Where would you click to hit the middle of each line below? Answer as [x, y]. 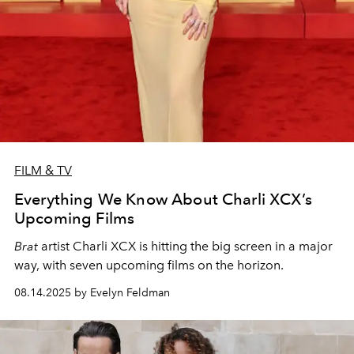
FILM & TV [43, 170]
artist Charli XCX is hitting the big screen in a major [185, 246]
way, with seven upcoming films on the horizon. [149, 265]
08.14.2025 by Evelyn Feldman [92, 292]
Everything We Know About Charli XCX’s [163, 199]
